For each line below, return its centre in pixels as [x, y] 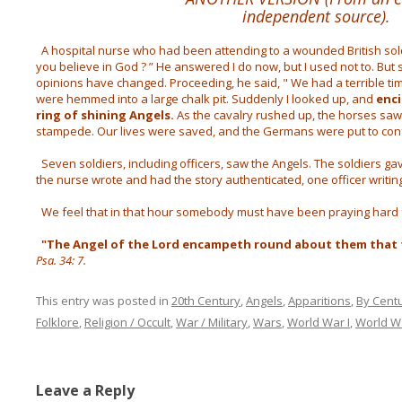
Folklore [57, 322]
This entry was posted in [103, 301]
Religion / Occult [127, 322]
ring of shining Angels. [105, 115]
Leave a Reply [85, 390]
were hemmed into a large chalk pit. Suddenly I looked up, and [205, 99]
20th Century [205, 301]
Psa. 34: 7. [61, 260]
